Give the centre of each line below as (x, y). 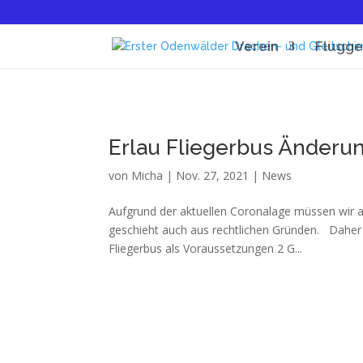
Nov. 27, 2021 (213, 175)
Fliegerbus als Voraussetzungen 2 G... (206, 248)
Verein (256, 46)
